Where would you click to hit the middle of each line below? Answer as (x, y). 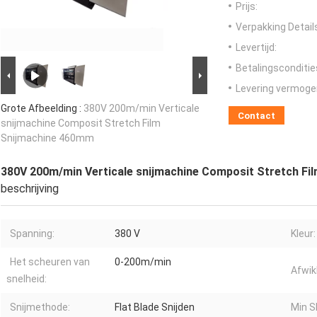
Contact (257, 116)
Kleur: (303, 234)
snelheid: (27, 279)
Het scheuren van (50, 262)
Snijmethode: (40, 307)
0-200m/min (143, 262)
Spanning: (32, 234)
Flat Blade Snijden (155, 307)
